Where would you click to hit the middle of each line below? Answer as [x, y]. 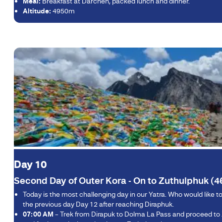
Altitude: [37, 11]
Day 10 [30, 164]
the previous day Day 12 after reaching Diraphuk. [98, 204]
